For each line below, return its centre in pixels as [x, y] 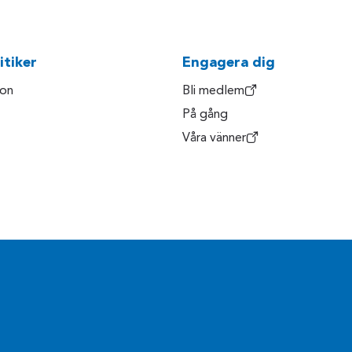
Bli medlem [213, 91]
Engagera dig [229, 62]
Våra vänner [214, 138]
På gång [205, 114]
